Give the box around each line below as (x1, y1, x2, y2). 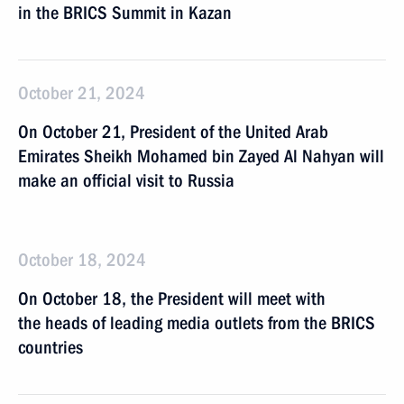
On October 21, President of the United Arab (18, 121, 328, 142)
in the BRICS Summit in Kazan (18, 2, 232, 23)
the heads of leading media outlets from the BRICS (18, 312, 375, 334)
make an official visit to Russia (18, 170, 234, 191)
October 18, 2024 (18, 249, 146, 271)
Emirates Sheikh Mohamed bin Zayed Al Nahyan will (18, 145, 384, 167)
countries (18, 336, 83, 358)
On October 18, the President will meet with (18, 288, 326, 309)
